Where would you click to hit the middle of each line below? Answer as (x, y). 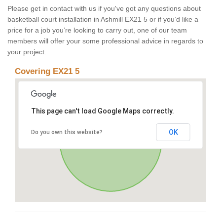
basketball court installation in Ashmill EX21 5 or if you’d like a (103, 19)
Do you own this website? (67, 132)
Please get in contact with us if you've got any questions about (104, 9)
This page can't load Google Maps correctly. (102, 111)
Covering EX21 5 (47, 72)
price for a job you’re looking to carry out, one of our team (97, 30)
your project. (27, 52)
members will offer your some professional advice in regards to (105, 41)
